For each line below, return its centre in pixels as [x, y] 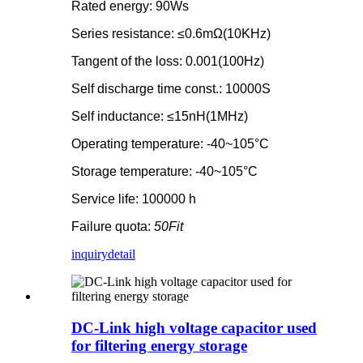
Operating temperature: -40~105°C [170, 144]
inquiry [90, 254]
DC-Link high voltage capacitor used [194, 328]
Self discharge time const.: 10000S [171, 89]
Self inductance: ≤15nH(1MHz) [160, 117]
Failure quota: [113, 227]
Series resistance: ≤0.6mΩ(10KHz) [171, 34]
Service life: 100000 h [134, 199]
